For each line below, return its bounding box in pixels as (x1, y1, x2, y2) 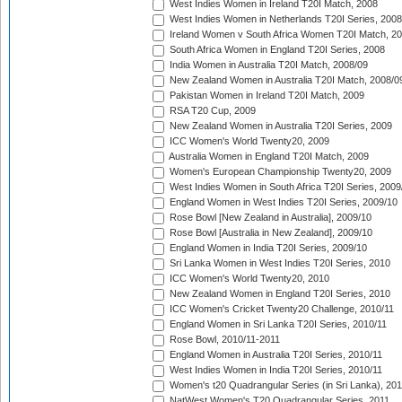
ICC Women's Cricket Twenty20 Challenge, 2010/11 (167, 303, 394, 315)
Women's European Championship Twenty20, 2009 (167, 166, 391, 178)
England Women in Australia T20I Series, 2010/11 (167, 349, 382, 361)
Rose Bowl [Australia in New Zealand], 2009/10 (167, 227, 372, 239)
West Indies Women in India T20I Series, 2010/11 (167, 364, 382, 376)
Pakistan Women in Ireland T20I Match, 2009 (167, 90, 364, 101)
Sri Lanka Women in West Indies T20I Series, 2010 (167, 258, 390, 269)
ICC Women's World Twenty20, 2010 (167, 273, 329, 284)
